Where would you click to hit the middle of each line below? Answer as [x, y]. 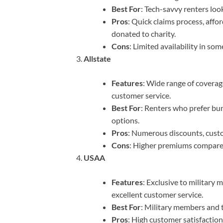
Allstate [97, 59]
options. [125, 120]
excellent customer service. [157, 195]
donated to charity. [144, 34]
